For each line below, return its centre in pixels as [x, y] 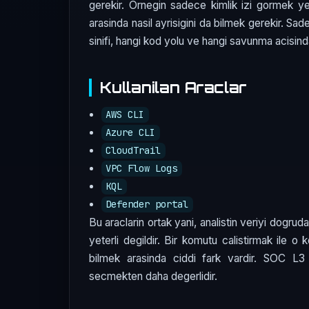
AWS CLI [125, 115]
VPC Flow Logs [142, 169]
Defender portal [147, 205]
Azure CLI [131, 133]
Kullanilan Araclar [174, 87]
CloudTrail [133, 151]
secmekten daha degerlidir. [153, 276]
